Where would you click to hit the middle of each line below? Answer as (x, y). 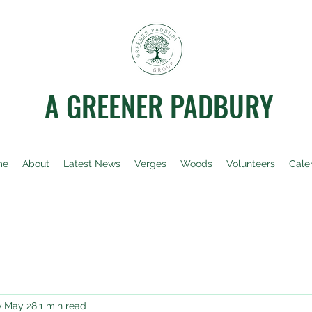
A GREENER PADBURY (159, 106)
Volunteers (251, 164)
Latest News (92, 164)
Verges (150, 164)
